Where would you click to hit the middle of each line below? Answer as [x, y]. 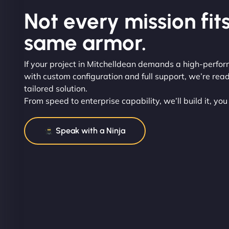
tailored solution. [56, 88]
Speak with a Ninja [90, 131]
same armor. [85, 43]
